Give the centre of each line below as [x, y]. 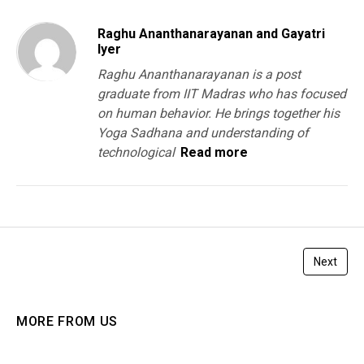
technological [136, 152]
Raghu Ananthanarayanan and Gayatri [211, 33]
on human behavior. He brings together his [219, 113]
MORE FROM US [67, 321]
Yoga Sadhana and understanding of [203, 132]
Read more [214, 152]
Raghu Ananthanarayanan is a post [199, 74]
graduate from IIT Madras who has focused [222, 93]
